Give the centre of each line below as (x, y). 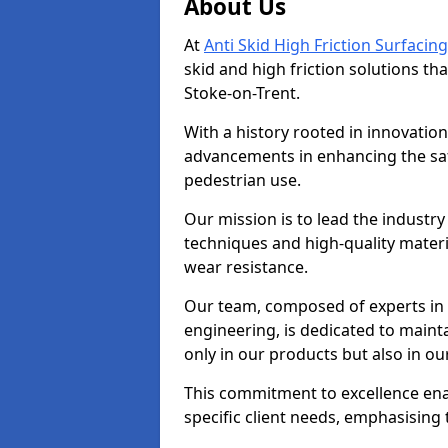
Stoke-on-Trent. (242, 93)
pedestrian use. (242, 180)
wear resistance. (246, 267)
